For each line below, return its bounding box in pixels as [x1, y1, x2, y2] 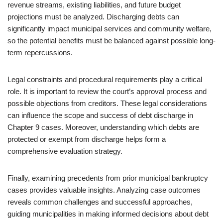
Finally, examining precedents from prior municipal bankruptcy [7, 174, 208, 182]
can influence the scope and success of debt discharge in [7, 111, 193, 119]
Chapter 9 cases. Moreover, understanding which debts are [7, 123, 199, 131]
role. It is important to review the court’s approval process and [7, 87, 207, 96]
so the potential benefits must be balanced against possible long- [7, 36, 216, 45]
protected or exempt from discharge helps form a [7, 135, 166, 143]
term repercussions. [7, 48, 73, 57]
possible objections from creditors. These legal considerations [7, 99, 207, 108]
